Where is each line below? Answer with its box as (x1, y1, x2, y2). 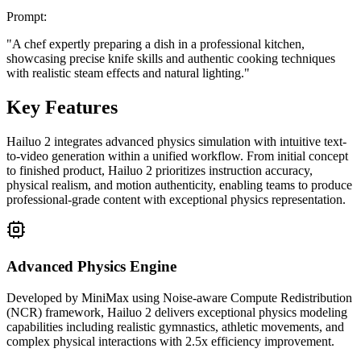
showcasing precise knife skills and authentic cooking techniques (6, 52, 335, 66)
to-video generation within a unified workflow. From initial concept (6, 149, 348, 164)
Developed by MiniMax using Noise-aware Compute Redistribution (6, 290, 352, 305)
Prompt (6, 10, 44, 24)
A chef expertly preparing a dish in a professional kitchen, (12, 37, 305, 52)
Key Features (6, 97, 118, 118)
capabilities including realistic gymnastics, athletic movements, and (6, 319, 344, 334)
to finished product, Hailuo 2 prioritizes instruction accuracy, (6, 164, 313, 178)
